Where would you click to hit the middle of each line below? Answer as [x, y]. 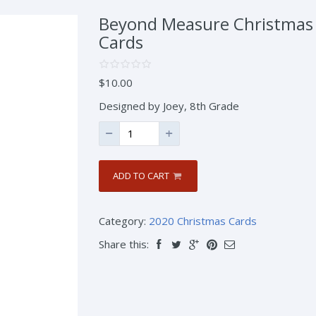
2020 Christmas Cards [202, 221]
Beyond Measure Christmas [206, 24]
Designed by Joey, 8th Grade [169, 106]
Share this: [123, 244]
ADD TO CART [141, 176]
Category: [123, 221]
